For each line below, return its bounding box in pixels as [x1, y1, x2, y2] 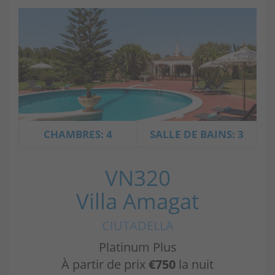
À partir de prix [61, 256, 149, 273]
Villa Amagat [76, 187, 199, 216]
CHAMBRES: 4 [44, 127, 112, 142]
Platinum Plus [98, 239, 177, 256]
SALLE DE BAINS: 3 [150, 127, 244, 142]
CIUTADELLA [101, 217, 174, 234]
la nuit [176, 256, 214, 273]
